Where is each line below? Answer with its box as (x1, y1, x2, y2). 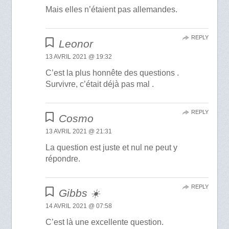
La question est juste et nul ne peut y (45, 143, 178, 152)
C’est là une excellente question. (45, 218, 164, 227)
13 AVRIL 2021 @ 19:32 (45, 53, 112, 61)
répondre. (45, 154, 81, 164)
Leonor (58, 38, 93, 50)
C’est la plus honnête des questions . (45, 68, 179, 78)
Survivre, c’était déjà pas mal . (45, 80, 154, 89)
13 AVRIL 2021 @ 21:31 (45, 128, 112, 135)
